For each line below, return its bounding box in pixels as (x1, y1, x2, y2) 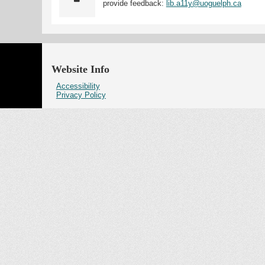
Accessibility (56, 81, 100, 91)
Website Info (51, 63, 109, 76)
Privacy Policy (56, 90, 106, 99)
